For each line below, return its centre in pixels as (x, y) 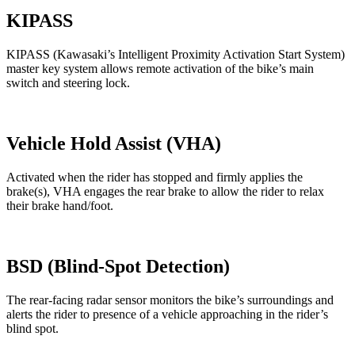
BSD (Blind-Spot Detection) (118, 266)
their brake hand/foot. (60, 205)
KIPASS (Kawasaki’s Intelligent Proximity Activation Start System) (176, 54)
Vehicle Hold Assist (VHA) (114, 143)
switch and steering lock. (68, 82)
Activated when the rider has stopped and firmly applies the (155, 177)
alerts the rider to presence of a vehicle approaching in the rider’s (167, 314)
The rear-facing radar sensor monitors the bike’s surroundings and (170, 300)
